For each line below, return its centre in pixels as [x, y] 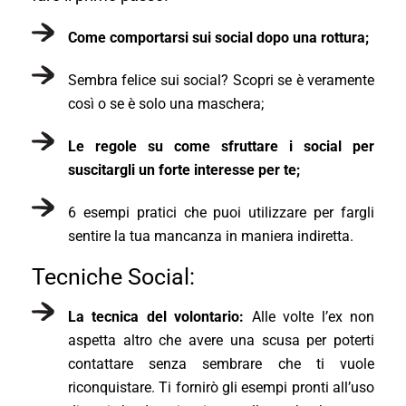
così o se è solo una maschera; [166, 103]
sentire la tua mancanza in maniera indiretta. [211, 236]
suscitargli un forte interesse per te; [184, 169]
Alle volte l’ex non [313, 316]
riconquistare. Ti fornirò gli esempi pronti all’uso [221, 387]
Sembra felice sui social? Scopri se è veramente [221, 80]
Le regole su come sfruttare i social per [221, 146]
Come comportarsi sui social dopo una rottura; [218, 37]
